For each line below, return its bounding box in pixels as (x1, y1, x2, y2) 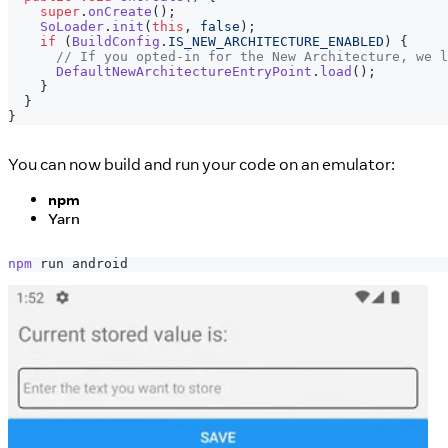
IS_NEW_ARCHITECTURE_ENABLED (168, 34, 384, 50)
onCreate (88, 4, 152, 20)
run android (32, 256, 128, 272)
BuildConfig (72, 34, 160, 50)
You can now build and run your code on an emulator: (8, 153, 395, 174)
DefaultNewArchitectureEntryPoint (56, 64, 312, 80)
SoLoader (40, 19, 104, 35)
